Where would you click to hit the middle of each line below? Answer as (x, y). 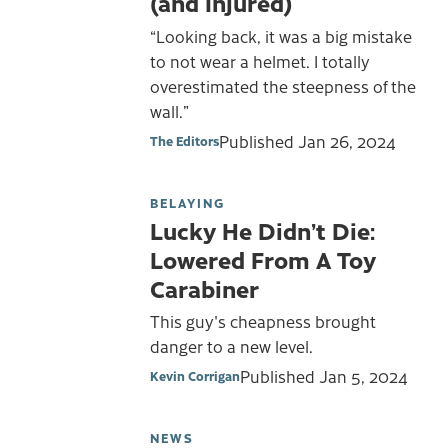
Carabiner (204, 287)
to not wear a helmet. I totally (260, 61)
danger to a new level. (231, 346)
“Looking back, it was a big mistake (281, 36)
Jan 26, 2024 (347, 140)
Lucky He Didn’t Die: (262, 229)
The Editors (184, 140)
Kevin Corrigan (195, 376)
